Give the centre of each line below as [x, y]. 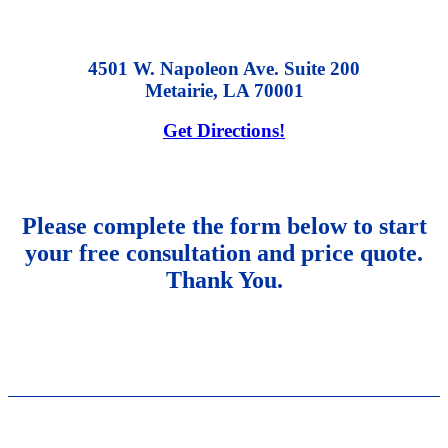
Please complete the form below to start [224, 226]
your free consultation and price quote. [224, 253]
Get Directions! [224, 131]
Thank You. [224, 280]
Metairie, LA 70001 [224, 90]
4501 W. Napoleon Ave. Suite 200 [224, 68]
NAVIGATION [224, 429]
